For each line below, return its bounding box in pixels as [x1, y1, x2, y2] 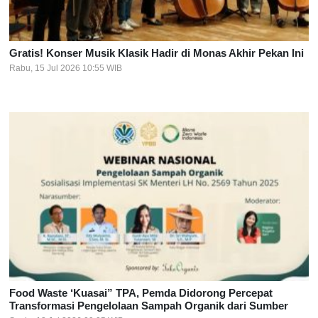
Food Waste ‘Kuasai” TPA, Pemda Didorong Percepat [9, 286, 273, 299]
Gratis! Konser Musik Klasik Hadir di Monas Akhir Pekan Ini [9, 46, 304, 59]
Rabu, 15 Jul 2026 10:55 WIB [9, 62, 122, 73]
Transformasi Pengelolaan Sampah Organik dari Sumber [9, 299, 288, 312]
